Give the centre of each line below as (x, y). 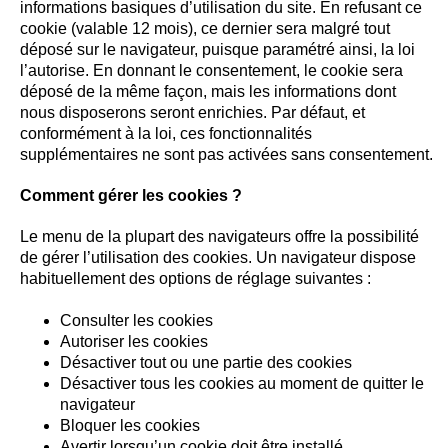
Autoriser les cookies (134, 341)
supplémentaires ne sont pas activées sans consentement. (226, 154)
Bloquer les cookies (130, 425)
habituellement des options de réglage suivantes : (195, 278)
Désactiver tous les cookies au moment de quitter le (242, 383)
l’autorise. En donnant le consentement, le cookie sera (211, 70)
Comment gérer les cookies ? (131, 195)
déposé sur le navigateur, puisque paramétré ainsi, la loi (217, 49)
